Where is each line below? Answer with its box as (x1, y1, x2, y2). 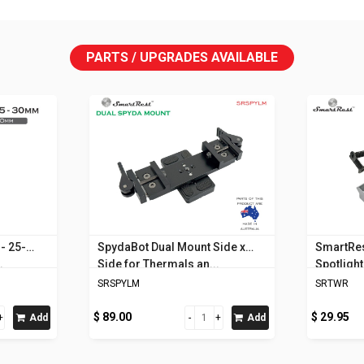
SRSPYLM (97, 277, 140, 289)
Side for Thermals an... (97, 257, 219, 271)
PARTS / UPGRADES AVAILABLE (86, 50, 278, 66)
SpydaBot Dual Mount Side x (97, 240, 245, 253)
